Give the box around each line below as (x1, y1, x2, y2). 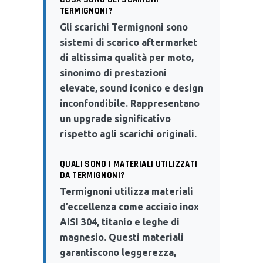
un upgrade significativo (60, 113, 171, 124)
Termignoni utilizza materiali (60, 186, 193, 197)
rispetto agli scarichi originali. (60, 128, 197, 139)
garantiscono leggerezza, (60, 247, 176, 258)
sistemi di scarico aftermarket (60, 36, 197, 48)
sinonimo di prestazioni (60, 67, 167, 78)
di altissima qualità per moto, (60, 52, 194, 63)
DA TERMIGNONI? (60, 169, 125, 181)
